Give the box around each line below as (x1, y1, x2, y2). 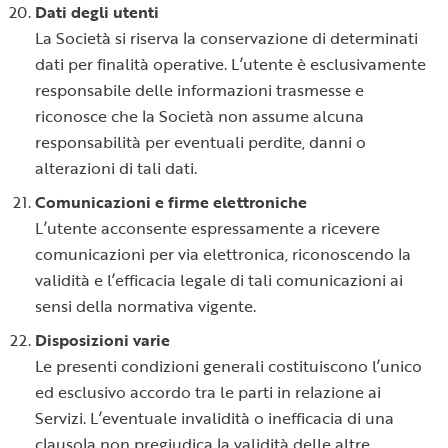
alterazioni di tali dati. (35, 156, 197, 180)
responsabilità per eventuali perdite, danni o (35, 130, 366, 154)
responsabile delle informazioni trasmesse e (35, 78, 364, 102)
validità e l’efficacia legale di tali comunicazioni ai (35, 268, 403, 292)
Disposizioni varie (35, 328, 170, 352)
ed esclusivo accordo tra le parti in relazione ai (35, 380, 381, 404)
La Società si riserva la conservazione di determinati (35, 26, 418, 50)
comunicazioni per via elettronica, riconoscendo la (35, 242, 411, 266)
